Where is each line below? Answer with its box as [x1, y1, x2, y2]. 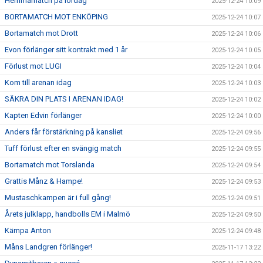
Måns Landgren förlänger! [5, 242, 92, 251]
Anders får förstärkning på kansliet [5, 127, 123, 136]
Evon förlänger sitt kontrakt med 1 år [5, 45, 127, 54]
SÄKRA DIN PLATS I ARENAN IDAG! [5, 95, 123, 103]
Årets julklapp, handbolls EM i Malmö [5, 210, 130, 218]
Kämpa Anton [5, 226, 51, 235]
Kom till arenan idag [5, 78, 72, 87]
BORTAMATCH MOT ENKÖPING [5, 12, 108, 21]
